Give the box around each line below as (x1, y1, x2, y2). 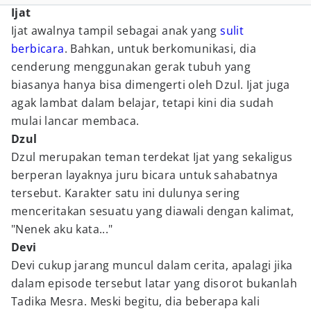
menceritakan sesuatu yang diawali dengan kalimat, (11, 203, 294, 219)
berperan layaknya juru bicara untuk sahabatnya (11, 167, 278, 183)
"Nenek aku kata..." (11, 221, 113, 237)
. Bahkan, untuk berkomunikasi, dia (64, 41, 257, 56)
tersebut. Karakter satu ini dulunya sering (11, 185, 240, 201)
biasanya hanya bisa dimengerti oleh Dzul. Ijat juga (11, 77, 290, 92)
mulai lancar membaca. (11, 113, 140, 128)
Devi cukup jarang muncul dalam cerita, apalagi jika (11, 258, 293, 273)
